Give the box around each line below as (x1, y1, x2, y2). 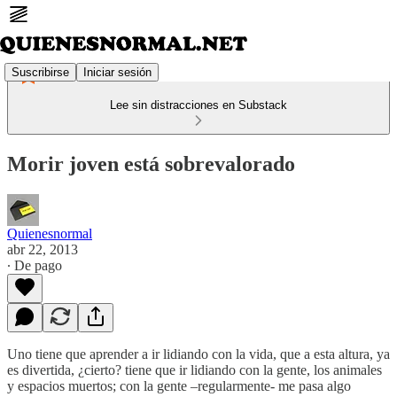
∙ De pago (7, 257, 62, 273)
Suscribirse (12, 65, 69, 79)
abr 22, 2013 (7, 241, 78, 257)
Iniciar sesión (83, 65, 152, 79)
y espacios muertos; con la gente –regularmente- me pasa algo (7, 378, 351, 393)
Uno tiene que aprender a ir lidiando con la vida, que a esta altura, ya (7, 346, 390, 362)
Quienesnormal (7, 225, 92, 241)
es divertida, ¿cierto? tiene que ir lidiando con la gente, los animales (7, 362, 382, 378)
